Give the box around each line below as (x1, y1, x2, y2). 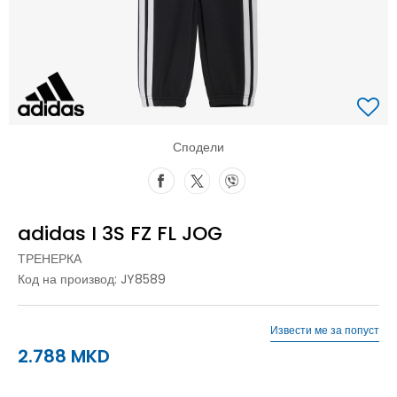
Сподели (173, 137, 224, 156)
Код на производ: (18, 269, 121, 288)
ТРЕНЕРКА (18, 249, 82, 268)
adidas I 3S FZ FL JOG (18, 219, 222, 247)
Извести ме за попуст (270, 322, 379, 338)
